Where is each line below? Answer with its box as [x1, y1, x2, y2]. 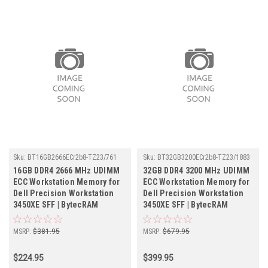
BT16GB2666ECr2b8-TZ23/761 [28, 153, 117, 162]
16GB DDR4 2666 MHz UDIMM [13, 166, 120, 176]
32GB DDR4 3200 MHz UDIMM [143, 166, 249, 176]
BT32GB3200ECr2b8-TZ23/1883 [157, 153, 250, 162]
